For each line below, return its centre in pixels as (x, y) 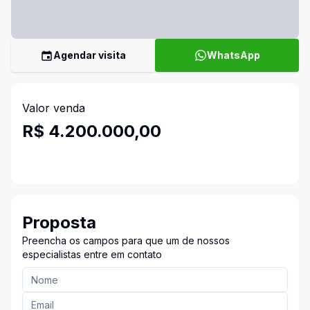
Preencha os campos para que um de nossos (126, 240)
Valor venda (54, 108)
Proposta (59, 222)
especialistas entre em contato (92, 254)
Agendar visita (90, 55)
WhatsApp (233, 55)
